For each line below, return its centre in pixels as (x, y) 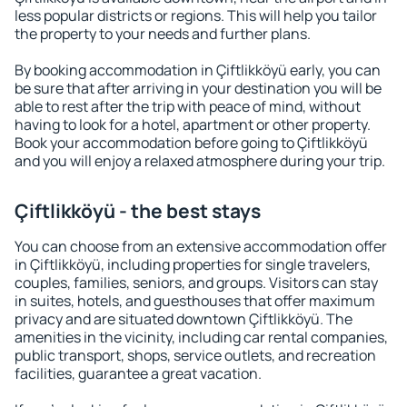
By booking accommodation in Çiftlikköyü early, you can (198, 70)
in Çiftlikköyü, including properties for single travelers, (193, 264)
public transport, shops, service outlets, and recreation (195, 355)
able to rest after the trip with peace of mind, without (188, 106)
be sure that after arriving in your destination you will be (198, 88)
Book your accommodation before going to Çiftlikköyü (191, 143)
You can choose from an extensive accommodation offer (201, 246)
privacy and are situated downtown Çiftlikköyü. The (184, 319)
